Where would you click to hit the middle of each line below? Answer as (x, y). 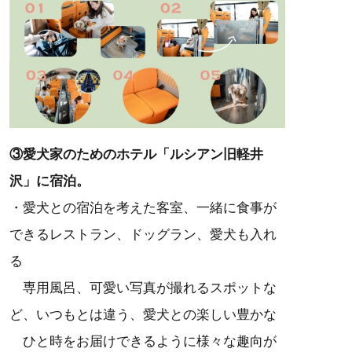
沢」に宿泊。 (49, 181)
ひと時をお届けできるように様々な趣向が (143, 341)
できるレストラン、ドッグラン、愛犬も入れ (143, 234)
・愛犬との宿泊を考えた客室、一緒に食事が (143, 207)
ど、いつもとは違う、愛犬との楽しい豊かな (143, 314)
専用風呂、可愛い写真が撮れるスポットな (143, 288)
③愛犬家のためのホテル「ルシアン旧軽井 (136, 154)
